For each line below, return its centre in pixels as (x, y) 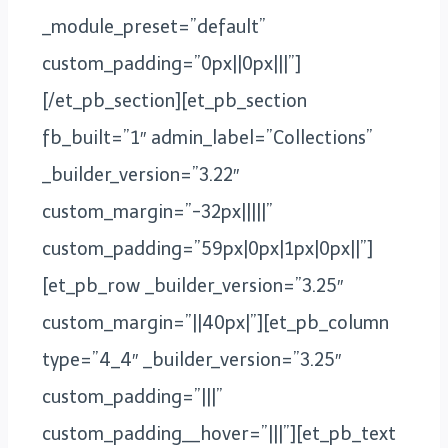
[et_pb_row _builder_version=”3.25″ (192, 285)
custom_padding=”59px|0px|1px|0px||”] (207, 248)
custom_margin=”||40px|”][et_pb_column (215, 322)
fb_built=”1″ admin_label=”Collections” (207, 137)
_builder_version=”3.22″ (140, 174)
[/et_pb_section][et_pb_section (174, 100)
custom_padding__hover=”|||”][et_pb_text (219, 433)
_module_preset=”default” (154, 26)
